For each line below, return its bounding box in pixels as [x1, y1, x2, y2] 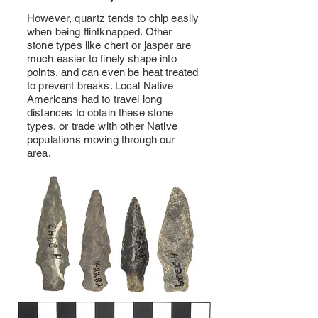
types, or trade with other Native [27, 120, 177, 132]
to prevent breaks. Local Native [27, 79, 174, 92]
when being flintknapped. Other [27, 26, 172, 38]
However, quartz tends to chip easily [27, 12, 199, 24]
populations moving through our [27, 133, 175, 146]
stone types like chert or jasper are [27, 39, 192, 51]
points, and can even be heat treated [27, 66, 199, 78]
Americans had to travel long [27, 93, 163, 105]
